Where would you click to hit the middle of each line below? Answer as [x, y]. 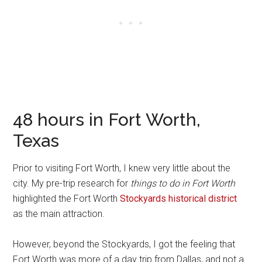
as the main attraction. [59, 214]
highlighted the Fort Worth [67, 199]
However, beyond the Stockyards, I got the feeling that [124, 244]
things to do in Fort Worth [183, 184]
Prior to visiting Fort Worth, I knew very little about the [122, 168]
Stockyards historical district [179, 199]
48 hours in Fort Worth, [107, 120]
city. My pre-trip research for [72, 184]
